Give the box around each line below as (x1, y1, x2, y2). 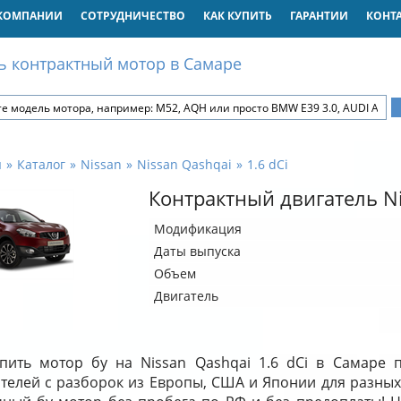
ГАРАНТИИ (289, 8, 348, 23)
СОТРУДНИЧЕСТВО (80, 8, 185, 23)
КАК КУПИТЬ (202, 8, 272, 23)
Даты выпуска (153, 243, 241, 260)
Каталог (16, 156, 65, 173)
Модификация (153, 220, 242, 237)
